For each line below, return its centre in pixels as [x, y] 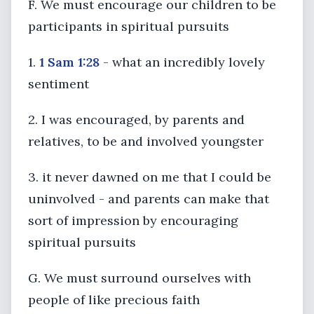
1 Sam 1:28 [69, 62]
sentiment [59, 84]
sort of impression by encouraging [133, 220]
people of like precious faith [114, 300]
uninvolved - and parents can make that [149, 199]
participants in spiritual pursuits [129, 26]
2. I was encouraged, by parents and [136, 120]
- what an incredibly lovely [182, 62]
